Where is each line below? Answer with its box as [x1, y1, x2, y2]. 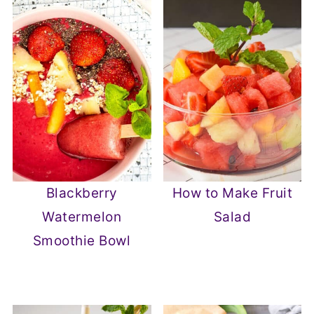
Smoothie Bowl [32, 233, 131, 250]
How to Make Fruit [172, 185, 293, 202]
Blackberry [46, 185, 118, 202]
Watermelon [42, 209, 122, 226]
